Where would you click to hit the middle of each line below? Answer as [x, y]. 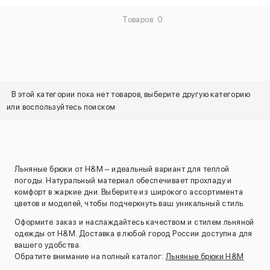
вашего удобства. [48, 245]
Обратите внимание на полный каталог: [90, 257]
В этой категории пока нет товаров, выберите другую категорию [131, 94]
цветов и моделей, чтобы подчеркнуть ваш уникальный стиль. [130, 203]
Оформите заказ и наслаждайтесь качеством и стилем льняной [134, 222]
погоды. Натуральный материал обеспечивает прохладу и [123, 181]
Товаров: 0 [143, 20]
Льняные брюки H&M [205, 257]
